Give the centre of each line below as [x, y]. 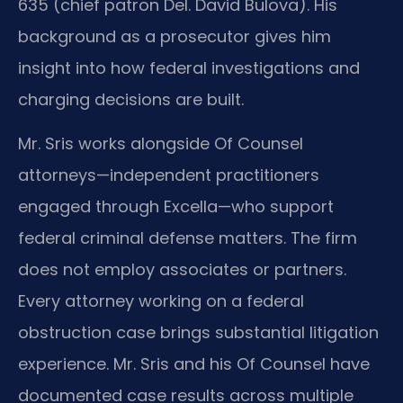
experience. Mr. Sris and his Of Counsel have [194, 364]
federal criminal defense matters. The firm [188, 238]
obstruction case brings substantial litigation [198, 333]
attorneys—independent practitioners [169, 175]
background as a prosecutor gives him [175, 36]
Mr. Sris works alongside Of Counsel [161, 144]
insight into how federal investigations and [189, 67]
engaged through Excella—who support [176, 207]
